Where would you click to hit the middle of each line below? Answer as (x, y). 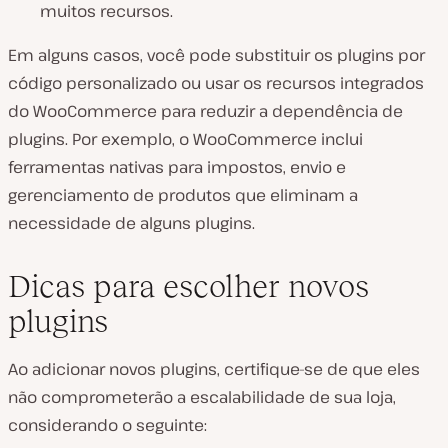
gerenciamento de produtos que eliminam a (183, 195)
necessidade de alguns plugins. (131, 223)
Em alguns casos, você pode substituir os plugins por (216, 55)
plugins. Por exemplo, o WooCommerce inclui (185, 139)
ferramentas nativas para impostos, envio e (177, 167)
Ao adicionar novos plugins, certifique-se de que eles (214, 369)
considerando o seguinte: (107, 425)
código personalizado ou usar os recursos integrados (216, 83)
